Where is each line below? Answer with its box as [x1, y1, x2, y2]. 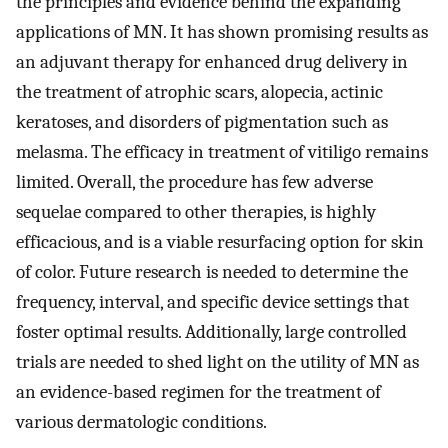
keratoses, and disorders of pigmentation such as [16, 111, 388, 134]
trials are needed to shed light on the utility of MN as [16, 351, 419, 374]
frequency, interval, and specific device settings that [16, 291, 409, 314]
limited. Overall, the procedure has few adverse [16, 171, 373, 194]
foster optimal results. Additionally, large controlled [16, 321, 407, 344]
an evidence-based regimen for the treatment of [16, 381, 381, 404]
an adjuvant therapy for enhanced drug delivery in [16, 51, 408, 74]
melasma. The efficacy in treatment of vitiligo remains [16, 141, 428, 164]
